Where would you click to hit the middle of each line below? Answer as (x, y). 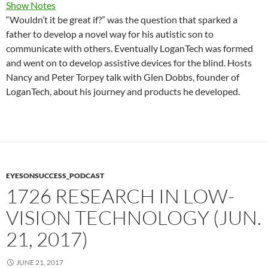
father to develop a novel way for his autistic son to (110, 34)
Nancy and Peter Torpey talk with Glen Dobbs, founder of (123, 77)
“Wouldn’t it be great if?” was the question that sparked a (122, 19)
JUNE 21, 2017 (40, 262)
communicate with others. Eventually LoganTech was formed (130, 48)
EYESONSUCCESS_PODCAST (55, 176)
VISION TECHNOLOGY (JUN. (134, 217)
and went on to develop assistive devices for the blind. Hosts (129, 63)
